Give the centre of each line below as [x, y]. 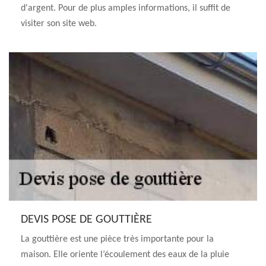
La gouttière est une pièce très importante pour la [117, 239]
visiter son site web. [59, 24]
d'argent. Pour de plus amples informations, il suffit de [126, 8]
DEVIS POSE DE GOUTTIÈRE [86, 220]
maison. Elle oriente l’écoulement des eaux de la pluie [125, 255]
